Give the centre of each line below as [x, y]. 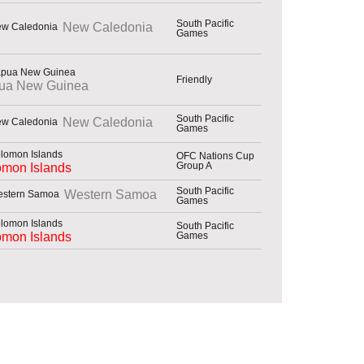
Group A [194, 165]
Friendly [194, 79]
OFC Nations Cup [215, 156]
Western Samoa [110, 195]
